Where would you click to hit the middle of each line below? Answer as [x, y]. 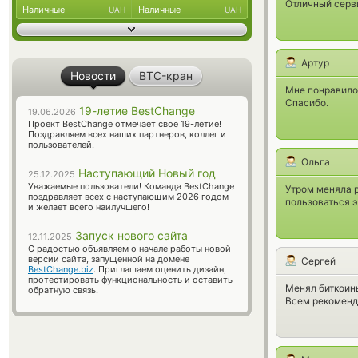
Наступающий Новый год [145, 173]
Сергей [318, 261]
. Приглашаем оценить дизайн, [160, 269]
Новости [93, 76]
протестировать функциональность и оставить [130, 280]
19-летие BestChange [135, 111]
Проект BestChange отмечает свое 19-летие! [125, 124]
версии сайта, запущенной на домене [109, 259]
